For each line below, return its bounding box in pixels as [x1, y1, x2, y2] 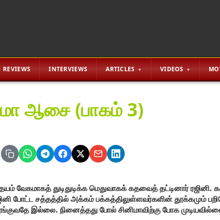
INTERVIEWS [49, 65, 88, 73]
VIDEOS [160, 65, 184, 73]
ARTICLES [106, 65, 135, 73]
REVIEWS [3, 65, 31, 73]
